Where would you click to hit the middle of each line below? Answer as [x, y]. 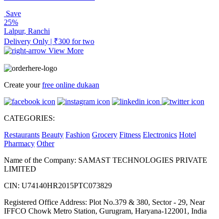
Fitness [130, 135]
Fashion [78, 135]
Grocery [105, 135]
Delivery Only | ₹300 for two [49, 41]
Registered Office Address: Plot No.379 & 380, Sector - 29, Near [104, 202]
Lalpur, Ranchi [27, 31]
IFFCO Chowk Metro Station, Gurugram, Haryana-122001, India [105, 211]
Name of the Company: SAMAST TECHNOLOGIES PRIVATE [106, 160]
